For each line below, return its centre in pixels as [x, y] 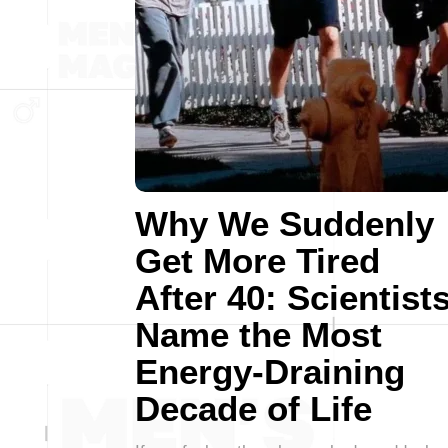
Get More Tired [257, 260]
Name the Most [258, 334]
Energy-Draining [270, 371]
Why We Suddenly [284, 223]
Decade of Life [253, 408]
